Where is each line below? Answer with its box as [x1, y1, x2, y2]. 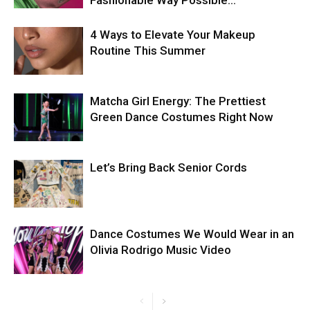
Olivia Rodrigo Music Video [90, 243, 231, 257]
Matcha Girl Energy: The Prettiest [90, 94, 266, 108]
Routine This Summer [90, 44, 206, 57]
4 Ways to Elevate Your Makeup [90, 28, 255, 42]
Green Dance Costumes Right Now [90, 110, 273, 124]
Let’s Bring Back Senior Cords [90, 161, 247, 174]
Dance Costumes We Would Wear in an [90, 227, 294, 241]
